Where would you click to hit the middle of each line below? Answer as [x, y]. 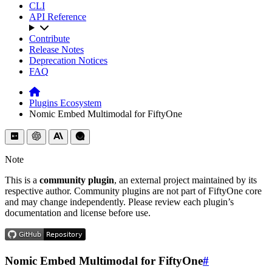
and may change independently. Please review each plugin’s [119, 202]
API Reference [58, 17]
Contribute [49, 39]
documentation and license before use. [78, 213]
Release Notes [56, 49]
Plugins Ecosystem [65, 103]
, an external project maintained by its [185, 180]
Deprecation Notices [68, 60]
